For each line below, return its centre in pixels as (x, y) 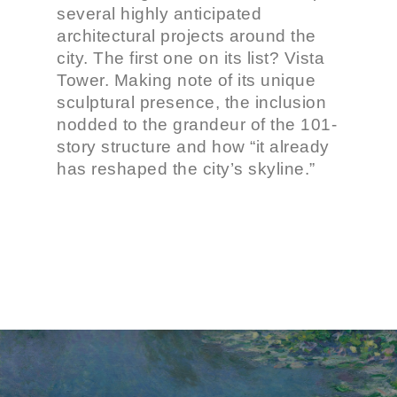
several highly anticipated (159, 14)
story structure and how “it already (193, 147)
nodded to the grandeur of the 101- (197, 125)
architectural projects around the (187, 36)
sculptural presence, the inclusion (191, 102)
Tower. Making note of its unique (186, 80)
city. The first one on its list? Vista (191, 58)
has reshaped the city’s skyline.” (186, 169)
